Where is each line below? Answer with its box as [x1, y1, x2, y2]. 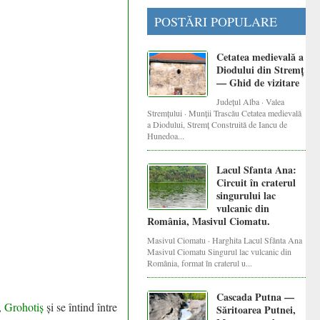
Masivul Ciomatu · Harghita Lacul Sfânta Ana [147, 234, 303, 246]
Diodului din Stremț [216, 62, 305, 77]
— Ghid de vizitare [216, 75, 300, 90]
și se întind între [44, 299, 118, 314]
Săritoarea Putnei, [216, 301, 296, 317]
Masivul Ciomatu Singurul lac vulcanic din [147, 245, 292, 257]
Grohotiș [4, 299, 44, 314]
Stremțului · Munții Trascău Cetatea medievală [147, 106, 302, 119]
